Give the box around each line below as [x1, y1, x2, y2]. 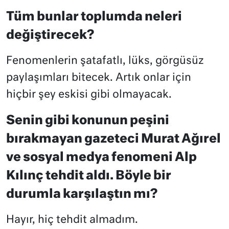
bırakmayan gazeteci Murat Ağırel [6, 133, 221, 146]
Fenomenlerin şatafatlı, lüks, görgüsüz [6, 56, 204, 67]
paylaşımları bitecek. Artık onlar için [6, 73, 191, 84]
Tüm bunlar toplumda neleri [6, 11, 182, 24]
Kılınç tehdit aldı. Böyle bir [6, 170, 171, 182]
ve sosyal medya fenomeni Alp [6, 151, 197, 164]
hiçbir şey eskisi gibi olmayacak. [6, 89, 172, 101]
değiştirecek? [6, 29, 94, 42]
